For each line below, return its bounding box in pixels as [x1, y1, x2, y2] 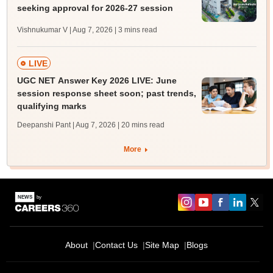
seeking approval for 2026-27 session [16, 2, 173, 13]
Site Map [145, 240, 179, 250]
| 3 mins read [114, 26, 157, 35]
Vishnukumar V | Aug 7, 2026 [16, 26, 113, 35]
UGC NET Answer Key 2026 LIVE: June [16, 76, 177, 86]
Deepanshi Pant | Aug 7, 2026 [16, 121, 116, 130]
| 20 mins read [117, 121, 165, 130]
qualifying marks [16, 101, 87, 112]
